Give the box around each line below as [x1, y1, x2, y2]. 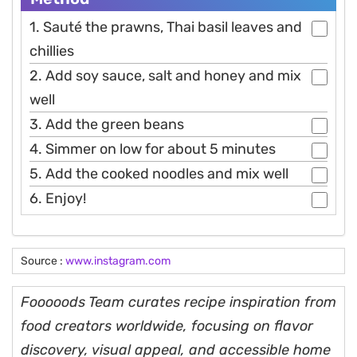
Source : [21, 253, 65, 268]
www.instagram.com [65, 253, 171, 268]
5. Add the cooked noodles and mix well [29, 164, 288, 182]
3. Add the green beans [29, 115, 184, 133]
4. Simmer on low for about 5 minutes [29, 139, 276, 158]
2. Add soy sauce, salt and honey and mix [29, 66, 301, 84]
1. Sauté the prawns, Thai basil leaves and [29, 18, 302, 36]
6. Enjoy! [29, 189, 86, 207]
